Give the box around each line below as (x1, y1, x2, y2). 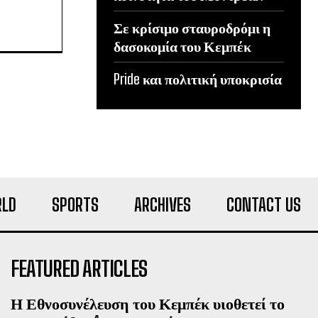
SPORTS (52, 194, 99, 215)
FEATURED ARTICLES (10, 255, 147, 281)
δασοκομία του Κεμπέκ (114, 37, 251, 55)
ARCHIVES (134, 194, 191, 215)
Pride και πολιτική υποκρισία (114, 70, 282, 87)
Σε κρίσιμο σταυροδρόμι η (114, 18, 270, 36)
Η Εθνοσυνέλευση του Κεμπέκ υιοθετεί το (10, 293, 285, 313)
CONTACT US (226, 194, 301, 215)
